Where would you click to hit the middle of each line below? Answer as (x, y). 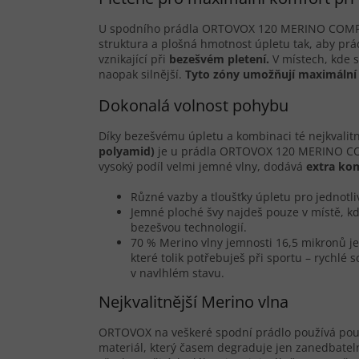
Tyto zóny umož (230, 74)
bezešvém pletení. (221, 58)
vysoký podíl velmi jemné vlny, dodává (202, 166)
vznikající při (134, 58)
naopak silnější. (142, 74)
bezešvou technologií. (189, 227)
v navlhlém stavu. (177, 272)
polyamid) (127, 151)
